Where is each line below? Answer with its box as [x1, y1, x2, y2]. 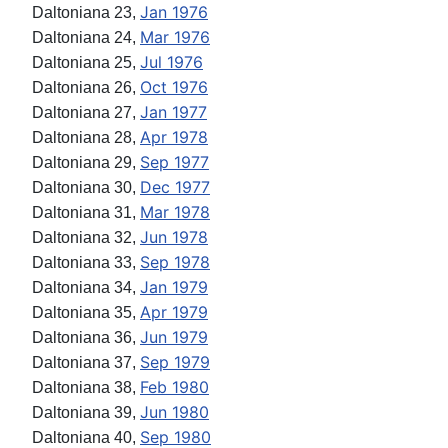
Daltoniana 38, [32, 379, 140, 397]
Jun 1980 [140, 402, 209, 423]
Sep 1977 [140, 152, 209, 173]
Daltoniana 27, [32, 104, 140, 122]
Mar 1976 [140, 27, 210, 48]
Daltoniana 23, [32, 4, 140, 22]
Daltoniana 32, [32, 229, 140, 247]
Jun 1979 [140, 327, 208, 348]
